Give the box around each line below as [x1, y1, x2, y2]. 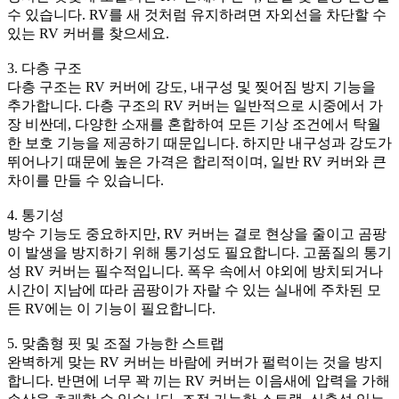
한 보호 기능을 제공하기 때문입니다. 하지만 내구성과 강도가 [7, 134, 392, 151]
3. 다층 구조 [7, 60, 82, 76]
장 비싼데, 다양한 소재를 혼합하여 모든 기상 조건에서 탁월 [7, 116, 381, 132]
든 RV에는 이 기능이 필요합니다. [7, 300, 216, 316]
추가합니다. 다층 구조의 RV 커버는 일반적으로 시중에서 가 [7, 97, 383, 113]
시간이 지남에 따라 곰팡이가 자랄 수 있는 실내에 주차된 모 [7, 281, 381, 297]
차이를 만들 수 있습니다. [7, 172, 164, 188]
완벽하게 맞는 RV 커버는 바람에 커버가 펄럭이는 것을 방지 [7, 354, 383, 370]
